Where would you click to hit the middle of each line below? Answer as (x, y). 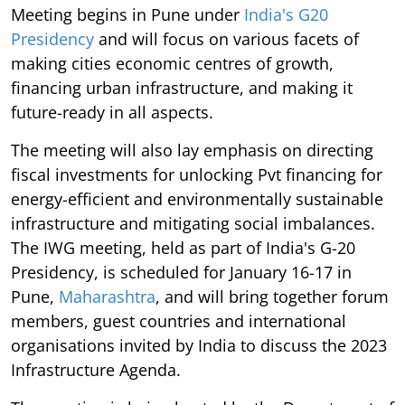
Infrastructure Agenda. (96, 370)
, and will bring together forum (272, 297)
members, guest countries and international (179, 321)
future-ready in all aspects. (112, 112)
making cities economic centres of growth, (172, 63)
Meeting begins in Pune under (127, 14)
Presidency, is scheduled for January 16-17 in (181, 272)
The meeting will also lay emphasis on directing (192, 150)
